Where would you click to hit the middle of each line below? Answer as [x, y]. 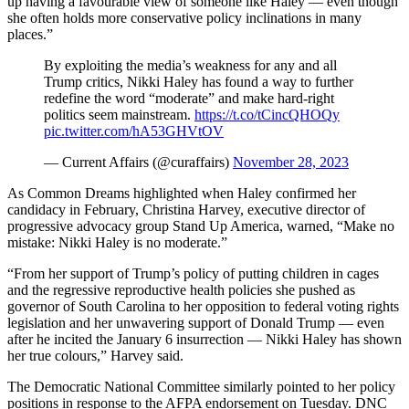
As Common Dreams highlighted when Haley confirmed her [182, 194]
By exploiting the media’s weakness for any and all [190, 66]
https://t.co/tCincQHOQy [267, 115]
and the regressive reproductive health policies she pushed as [181, 290]
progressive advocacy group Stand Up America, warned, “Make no [201, 226]
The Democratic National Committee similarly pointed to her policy [201, 387]
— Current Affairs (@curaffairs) [138, 163]
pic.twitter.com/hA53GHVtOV [134, 131]
